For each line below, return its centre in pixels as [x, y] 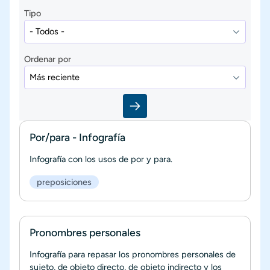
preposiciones [64, 182]
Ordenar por [48, 59]
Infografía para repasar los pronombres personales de [133, 254]
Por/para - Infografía [77, 137]
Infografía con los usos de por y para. [101, 159]
